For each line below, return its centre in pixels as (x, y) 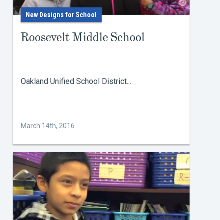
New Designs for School (61, 15)
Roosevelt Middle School (83, 37)
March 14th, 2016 (48, 126)
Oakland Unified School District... (76, 81)
